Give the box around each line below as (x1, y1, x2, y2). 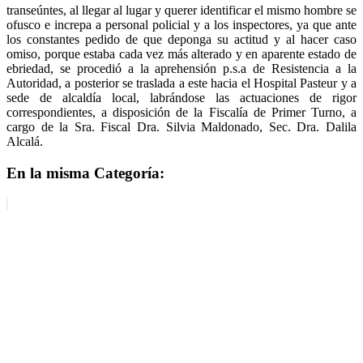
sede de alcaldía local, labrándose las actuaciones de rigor (6, 90, 357, 105)
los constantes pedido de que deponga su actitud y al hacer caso (6, 32, 357, 46)
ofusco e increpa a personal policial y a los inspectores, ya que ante (6, 17, 357, 32)
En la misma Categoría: (6, 164, 164, 181)
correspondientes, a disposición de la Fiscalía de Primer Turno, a (6, 105, 357, 119)
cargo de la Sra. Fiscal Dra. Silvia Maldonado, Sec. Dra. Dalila (6, 119, 357, 134)
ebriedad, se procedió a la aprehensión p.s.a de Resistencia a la (6, 61, 357, 75)
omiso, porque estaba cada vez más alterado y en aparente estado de (6, 46, 357, 61)
